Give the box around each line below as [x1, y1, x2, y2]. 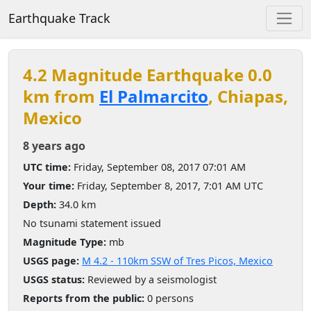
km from [23, 84, 99, 108]
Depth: [23, 197, 56, 211]
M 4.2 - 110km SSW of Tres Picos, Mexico [82, 253, 273, 267]
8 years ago [23, 137, 85, 153]
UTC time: [23, 160, 71, 174]
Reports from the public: [23, 291, 144, 305]
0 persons [144, 291, 194, 305]
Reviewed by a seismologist [85, 272, 217, 286]
